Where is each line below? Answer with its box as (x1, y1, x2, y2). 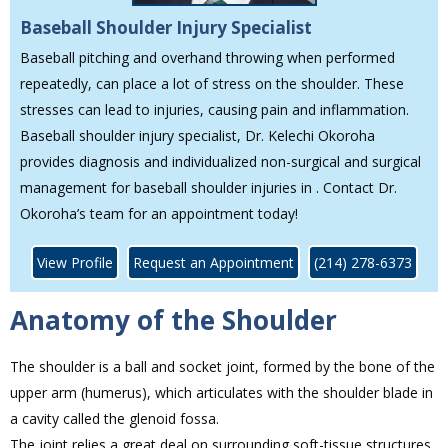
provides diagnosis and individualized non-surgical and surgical (20, 152, 421, 172)
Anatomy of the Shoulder (10, 302, 337, 339)
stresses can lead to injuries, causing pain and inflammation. (20, 100, 409, 120)
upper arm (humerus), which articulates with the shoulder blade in (10, 383, 433, 403)
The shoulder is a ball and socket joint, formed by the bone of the (10, 357, 435, 377)
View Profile (36, 253, 113, 273)
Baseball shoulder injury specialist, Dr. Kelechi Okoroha (20, 126, 375, 146)
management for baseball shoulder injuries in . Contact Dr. (20, 178, 397, 198)
